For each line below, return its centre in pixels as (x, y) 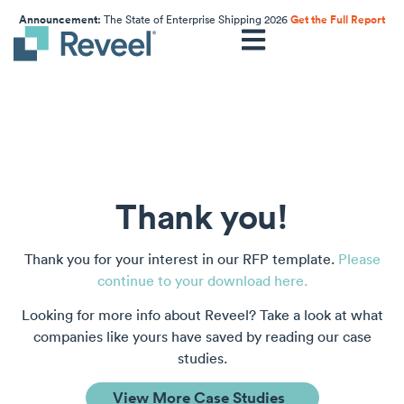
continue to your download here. (202, 280)
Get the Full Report (338, 20)
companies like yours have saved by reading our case (202, 337)
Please (359, 259)
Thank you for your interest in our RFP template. (181, 259)
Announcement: (60, 20)
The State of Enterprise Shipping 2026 (196, 19)
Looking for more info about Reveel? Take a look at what (202, 315)
